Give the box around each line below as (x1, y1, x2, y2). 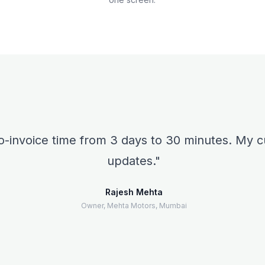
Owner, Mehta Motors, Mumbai (80, 201, 187, 210)
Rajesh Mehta (105, 187, 163, 197)
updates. (107, 154, 155, 168)
